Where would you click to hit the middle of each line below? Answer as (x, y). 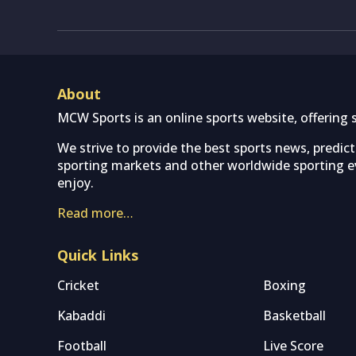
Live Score (294, 345)
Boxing (285, 285)
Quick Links (98, 255)
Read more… (95, 213)
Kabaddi (81, 315)
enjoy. (75, 182)
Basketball (295, 315)
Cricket (78, 285)
